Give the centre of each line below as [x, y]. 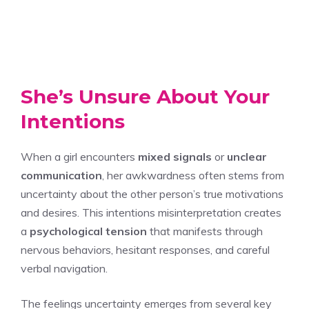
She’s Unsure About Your [145, 96]
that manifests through [205, 231]
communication [61, 175]
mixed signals [175, 156]
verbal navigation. [64, 268]
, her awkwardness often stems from [193, 175]
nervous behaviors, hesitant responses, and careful [145, 249]
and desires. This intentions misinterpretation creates [151, 212]
